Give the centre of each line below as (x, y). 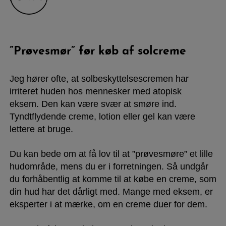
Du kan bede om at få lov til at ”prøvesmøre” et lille (111, 154)
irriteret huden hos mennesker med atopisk (95, 91)
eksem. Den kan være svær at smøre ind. (93, 104)
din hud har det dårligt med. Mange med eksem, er (111, 191)
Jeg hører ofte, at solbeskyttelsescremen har (99, 78)
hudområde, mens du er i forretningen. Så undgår (109, 166)
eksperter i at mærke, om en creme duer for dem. (108, 204)
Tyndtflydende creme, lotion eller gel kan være (102, 116)
